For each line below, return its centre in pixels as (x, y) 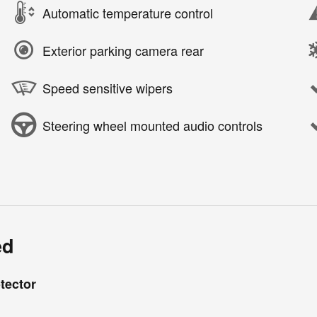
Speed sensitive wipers (108, 87)
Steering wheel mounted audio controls (152, 125)
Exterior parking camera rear (123, 50)
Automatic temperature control (128, 12)
